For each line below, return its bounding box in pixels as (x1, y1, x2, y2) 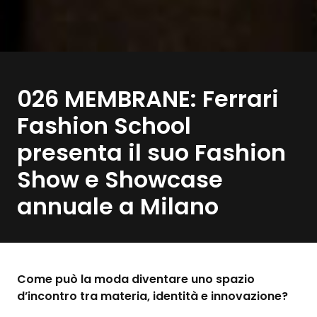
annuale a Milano (17, 190, 219, 222)
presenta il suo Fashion (17, 136, 286, 168)
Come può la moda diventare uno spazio (17, 270, 255, 287)
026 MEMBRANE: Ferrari (17, 82, 279, 115)
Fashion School (17, 109, 191, 142)
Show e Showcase (17, 163, 223, 195)
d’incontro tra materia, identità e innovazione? (17, 287, 288, 304)
